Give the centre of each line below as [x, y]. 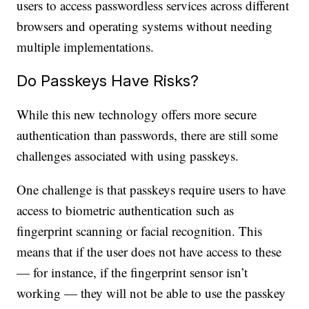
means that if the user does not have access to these [149, 252]
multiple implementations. [86, 47]
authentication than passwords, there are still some [148, 135]
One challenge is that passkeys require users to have [151, 190]
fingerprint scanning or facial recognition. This [140, 231]
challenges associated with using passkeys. [128, 156]
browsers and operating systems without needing [145, 26]
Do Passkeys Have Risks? [108, 81]
